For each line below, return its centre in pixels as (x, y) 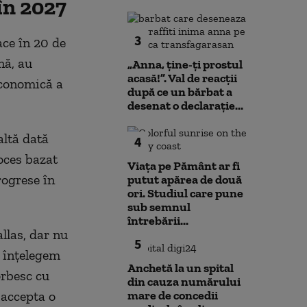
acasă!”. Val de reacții (182, 78)
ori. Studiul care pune (185, 193)
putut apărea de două (185, 180)
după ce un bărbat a (180, 92)
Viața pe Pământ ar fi (184, 166)
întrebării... (158, 221)
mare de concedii (173, 295)
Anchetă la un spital (181, 268)
